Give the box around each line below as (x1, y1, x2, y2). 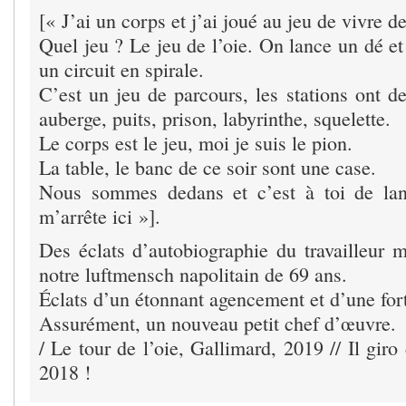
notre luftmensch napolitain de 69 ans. (39, 260, 347, 287)
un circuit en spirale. (39, 55, 204, 82)
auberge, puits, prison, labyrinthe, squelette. (39, 104, 391, 131)
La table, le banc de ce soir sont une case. (39, 153, 376, 180)
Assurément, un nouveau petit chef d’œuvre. (39, 309, 396, 336)
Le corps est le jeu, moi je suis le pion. (39, 129, 353, 156)
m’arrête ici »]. (39, 202, 160, 229)
